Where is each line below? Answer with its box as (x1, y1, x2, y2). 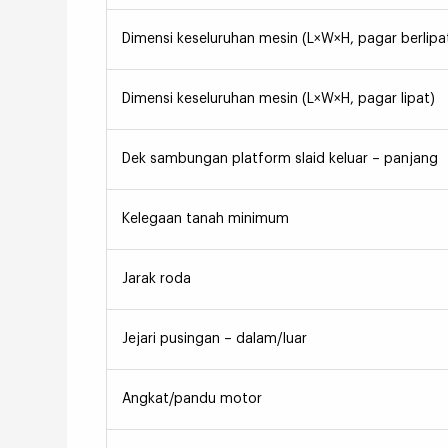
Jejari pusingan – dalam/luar (121, 332, 307, 347)
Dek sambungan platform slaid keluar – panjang (121, 152, 438, 167)
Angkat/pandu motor (121, 392, 262, 407)
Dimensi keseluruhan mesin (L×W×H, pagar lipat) (121, 92, 435, 107)
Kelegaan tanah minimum (121, 212, 289, 227)
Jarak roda (121, 272, 191, 287)
